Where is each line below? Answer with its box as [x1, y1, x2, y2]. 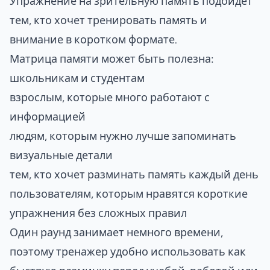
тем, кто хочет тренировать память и [10, 14, 207, 25]
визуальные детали [10, 149, 113, 160]
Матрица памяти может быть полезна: [10, 53, 214, 64]
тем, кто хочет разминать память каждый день [10, 169, 259, 180]
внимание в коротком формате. [10, 34, 177, 45]
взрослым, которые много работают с [10, 92, 210, 102]
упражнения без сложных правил [10, 207, 187, 218]
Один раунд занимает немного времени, [10, 227, 223, 237]
